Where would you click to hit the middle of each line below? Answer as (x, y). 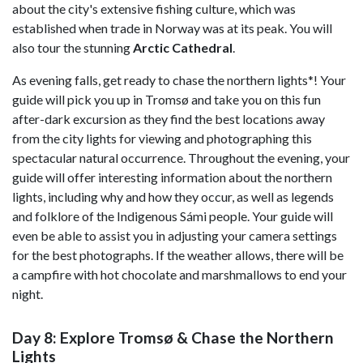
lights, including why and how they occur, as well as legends (173, 197)
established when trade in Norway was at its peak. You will (172, 28)
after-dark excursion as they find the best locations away (169, 119)
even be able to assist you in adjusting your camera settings (175, 236)
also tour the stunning (73, 48)
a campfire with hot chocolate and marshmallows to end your (179, 275)
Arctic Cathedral (183, 48)
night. (28, 294)
